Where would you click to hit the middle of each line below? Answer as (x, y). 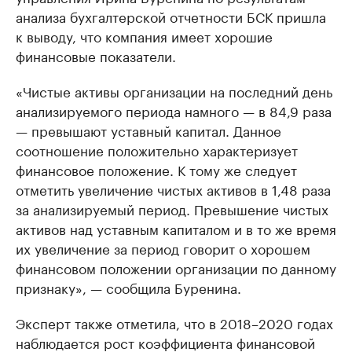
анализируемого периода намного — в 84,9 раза (174, 110)
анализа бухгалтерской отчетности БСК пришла (171, 15)
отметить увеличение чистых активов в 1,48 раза (173, 188)
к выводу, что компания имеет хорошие (144, 35)
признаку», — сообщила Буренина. (128, 286)
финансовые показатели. (96, 55)
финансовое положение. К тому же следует (156, 169)
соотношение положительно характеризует (157, 149)
